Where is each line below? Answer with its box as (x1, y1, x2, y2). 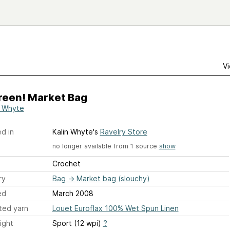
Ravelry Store (100, 127, 147, 136)
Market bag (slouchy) (76, 174, 150, 183)
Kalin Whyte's (52, 127, 100, 136)
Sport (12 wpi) (52, 219, 103, 228)
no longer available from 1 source (52, 142, 159, 150)
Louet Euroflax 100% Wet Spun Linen (52, 204, 179, 213)
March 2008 (52, 189, 93, 198)
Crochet (52, 159, 81, 168)
